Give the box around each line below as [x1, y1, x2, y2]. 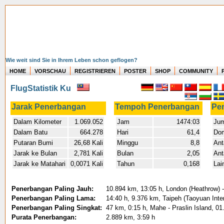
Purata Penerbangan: [11, 213, 76, 221]
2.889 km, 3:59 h [106, 213, 155, 221]
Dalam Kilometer [13, 118, 61, 125]
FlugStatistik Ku [10, 84, 77, 92]
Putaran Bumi [13, 139, 55, 146]
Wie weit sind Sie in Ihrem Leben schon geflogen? [5, 57, 137, 63]
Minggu [117, 139, 138, 146]
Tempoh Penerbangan [115, 102, 199, 111]
